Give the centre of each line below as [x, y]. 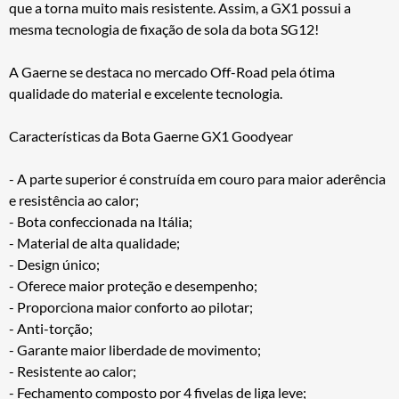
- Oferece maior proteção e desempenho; [133, 285]
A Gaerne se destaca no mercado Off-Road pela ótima [172, 71]
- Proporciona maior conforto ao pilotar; [131, 306]
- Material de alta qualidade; [94, 242]
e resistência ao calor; [74, 199]
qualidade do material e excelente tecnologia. [146, 93]
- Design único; [54, 264]
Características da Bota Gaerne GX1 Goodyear [151, 135]
